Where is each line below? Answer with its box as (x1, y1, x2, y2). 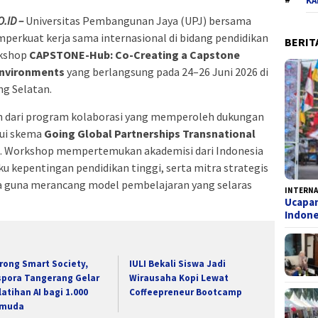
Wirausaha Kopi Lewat (129, 271, 229, 284)
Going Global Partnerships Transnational (44, 126, 256, 141)
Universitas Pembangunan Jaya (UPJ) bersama (23, 13, 251, 28)
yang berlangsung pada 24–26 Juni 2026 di (65, 64, 268, 79)
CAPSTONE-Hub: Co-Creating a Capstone (29, 47, 240, 62)
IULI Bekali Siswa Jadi (129, 257, 226, 270)
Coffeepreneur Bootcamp (129, 285, 243, 298)
